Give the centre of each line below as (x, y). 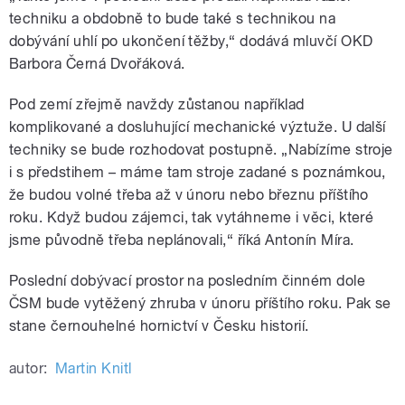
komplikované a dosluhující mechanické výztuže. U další (198, 127)
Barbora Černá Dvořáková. (97, 64)
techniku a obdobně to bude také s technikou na (173, 19)
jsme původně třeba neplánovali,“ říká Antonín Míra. (182, 240)
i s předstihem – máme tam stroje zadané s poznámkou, (198, 173)
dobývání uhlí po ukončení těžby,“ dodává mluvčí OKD (191, 42)
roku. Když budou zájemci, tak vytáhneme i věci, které (192, 218)
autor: (28, 369)
